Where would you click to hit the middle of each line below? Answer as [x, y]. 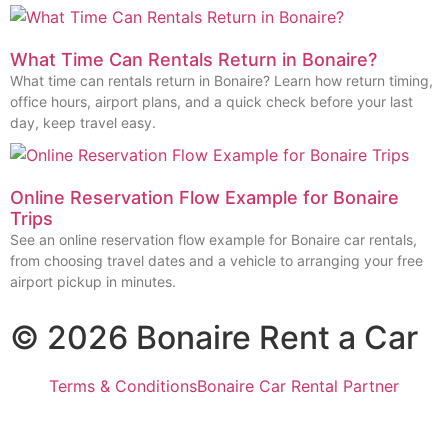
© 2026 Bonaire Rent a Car [214, 337]
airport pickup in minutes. [93, 281]
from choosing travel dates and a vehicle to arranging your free [216, 260]
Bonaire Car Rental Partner [298, 385]
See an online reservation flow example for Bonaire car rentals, [213, 239]
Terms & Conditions [123, 385]
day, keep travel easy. [83, 122]
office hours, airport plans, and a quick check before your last [211, 101]
